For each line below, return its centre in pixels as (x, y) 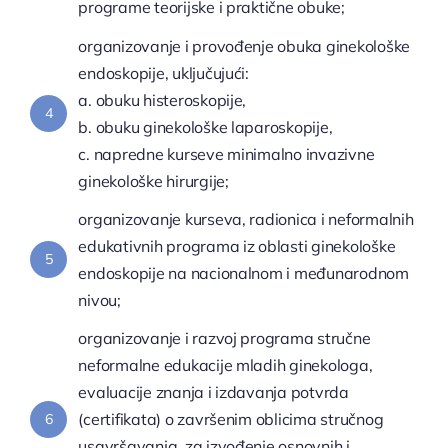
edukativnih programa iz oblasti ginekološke (237, 245)
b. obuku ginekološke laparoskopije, (205, 126)
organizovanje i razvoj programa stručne (224, 337)
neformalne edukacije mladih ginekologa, (225, 364)
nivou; (99, 299)
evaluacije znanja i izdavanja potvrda (213, 391)
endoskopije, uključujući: (163, 72)
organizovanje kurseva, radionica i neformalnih (246, 218)
